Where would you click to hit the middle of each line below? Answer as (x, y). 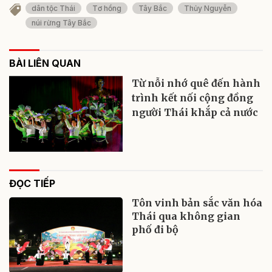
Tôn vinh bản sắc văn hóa (197, 202)
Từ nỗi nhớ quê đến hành (196, 83)
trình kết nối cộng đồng (193, 97)
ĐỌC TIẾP (32, 183)
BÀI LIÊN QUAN (45, 63)
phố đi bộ (155, 229)
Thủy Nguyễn (208, 8)
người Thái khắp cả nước (195, 112)
